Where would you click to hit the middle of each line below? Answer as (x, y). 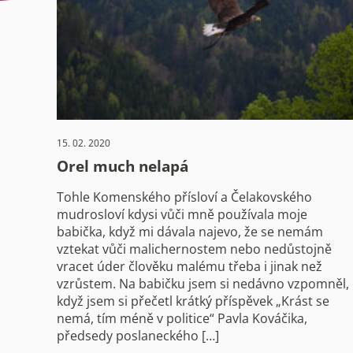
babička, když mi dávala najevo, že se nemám (190, 231)
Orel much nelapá (123, 165)
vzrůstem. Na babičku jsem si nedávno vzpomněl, (203, 283)
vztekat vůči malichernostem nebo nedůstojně (194, 249)
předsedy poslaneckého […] (138, 335)
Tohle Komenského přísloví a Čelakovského (184, 197)
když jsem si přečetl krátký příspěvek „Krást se (193, 301)
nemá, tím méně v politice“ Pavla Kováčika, (182, 318)
